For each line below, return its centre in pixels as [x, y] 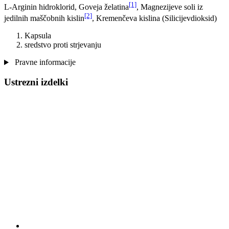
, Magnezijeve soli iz [170, 7]
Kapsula [38, 36]
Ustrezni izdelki [36, 82]
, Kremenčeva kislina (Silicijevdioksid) [154, 18]
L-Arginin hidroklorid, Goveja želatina [66, 7]
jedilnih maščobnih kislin [44, 18]
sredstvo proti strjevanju [63, 45]
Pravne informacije [44, 62]
